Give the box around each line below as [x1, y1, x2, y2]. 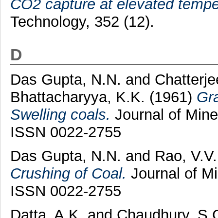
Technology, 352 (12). [10, 13, 154, 31]
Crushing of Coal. [10, 164, 127, 182]
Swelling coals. [10, 106, 110, 123]
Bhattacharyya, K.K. [10, 88, 145, 106]
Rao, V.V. [154, 147, 217, 164]
